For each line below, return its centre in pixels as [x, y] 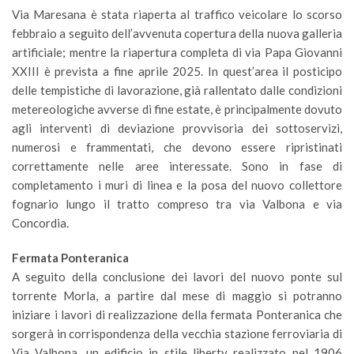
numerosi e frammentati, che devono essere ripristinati [177, 147]
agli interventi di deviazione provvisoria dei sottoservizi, [177, 128]
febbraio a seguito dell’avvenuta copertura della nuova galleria [177, 33]
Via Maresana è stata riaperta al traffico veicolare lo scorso [177, 14]
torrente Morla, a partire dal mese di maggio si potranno [177, 296]
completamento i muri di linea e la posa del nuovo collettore [177, 185]
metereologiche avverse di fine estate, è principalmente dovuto [177, 109]
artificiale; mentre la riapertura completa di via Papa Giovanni [177, 52]
